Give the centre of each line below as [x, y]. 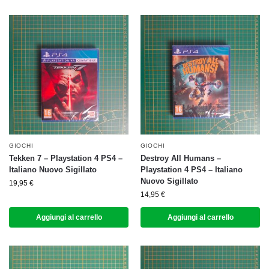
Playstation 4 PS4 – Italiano [192, 170]
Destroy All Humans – [181, 158]
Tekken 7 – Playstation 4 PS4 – [66, 158]
